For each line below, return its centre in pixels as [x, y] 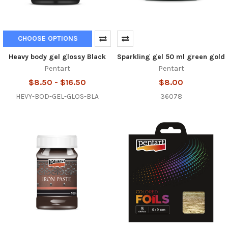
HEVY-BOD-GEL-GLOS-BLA [57, 96]
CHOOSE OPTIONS [48, 38]
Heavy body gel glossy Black [57, 56]
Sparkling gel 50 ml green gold [171, 56]
